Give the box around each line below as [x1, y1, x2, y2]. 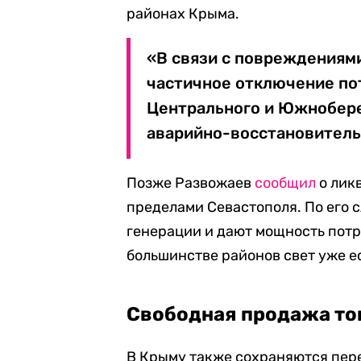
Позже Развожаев [127, 174, 255, 192]
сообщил [255, 174, 317, 192]
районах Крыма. [127, 5, 240, 23]
